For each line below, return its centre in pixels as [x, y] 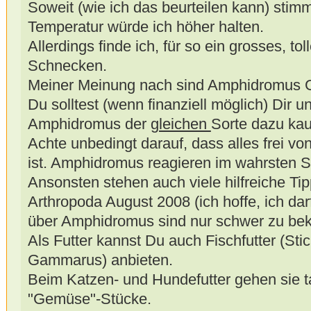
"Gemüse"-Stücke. [89, 299]
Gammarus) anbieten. [100, 260]
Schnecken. [67, 66]
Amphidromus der [89, 124]
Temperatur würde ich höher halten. [145, 27]
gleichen [180, 124]
